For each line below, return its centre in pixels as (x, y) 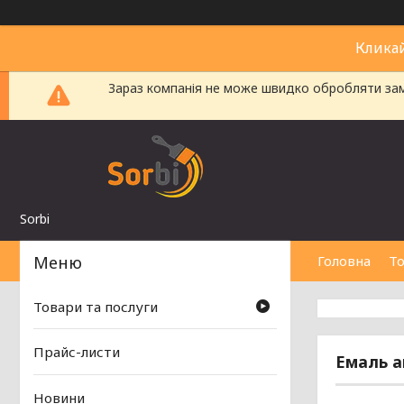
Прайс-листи (77, 352)
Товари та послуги (96, 307)
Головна (344, 261)
